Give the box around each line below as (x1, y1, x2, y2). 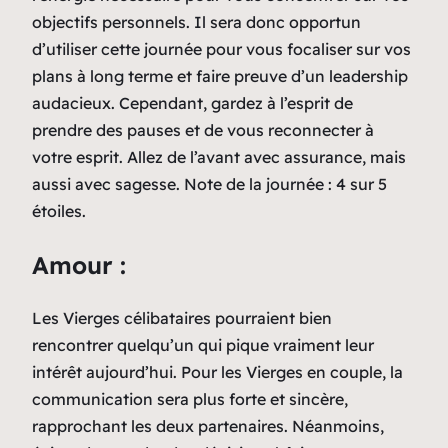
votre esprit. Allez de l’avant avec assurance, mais (32, 146, 406, 167)
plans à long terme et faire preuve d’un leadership (32, 65, 408, 86)
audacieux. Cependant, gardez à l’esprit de (32, 92, 353, 113)
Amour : (32, 249, 126, 280)
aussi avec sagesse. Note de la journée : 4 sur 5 (32, 173, 387, 194)
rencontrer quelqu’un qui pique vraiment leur (32, 334, 374, 355)
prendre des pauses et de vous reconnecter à (32, 119, 374, 140)
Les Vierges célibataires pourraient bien (32, 307, 332, 328)
